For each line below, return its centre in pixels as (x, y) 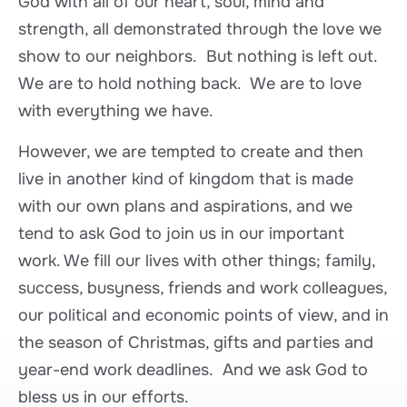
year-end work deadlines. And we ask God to (193, 369)
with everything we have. (116, 111)
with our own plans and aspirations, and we (185, 206)
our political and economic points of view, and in (203, 315)
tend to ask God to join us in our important (181, 233)
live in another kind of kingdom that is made (186, 179)
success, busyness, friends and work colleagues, (203, 288)
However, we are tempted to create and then (191, 151)
